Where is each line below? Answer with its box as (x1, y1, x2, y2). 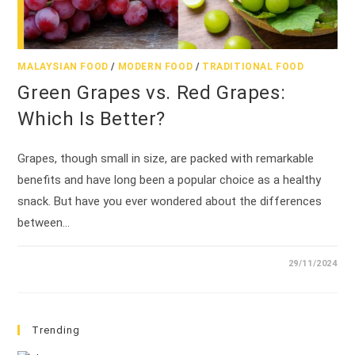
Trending (32, 323, 81, 336)
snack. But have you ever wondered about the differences (17, 193, 323, 208)
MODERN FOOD (117, 60, 193, 72)
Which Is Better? (17, 107, 166, 130)
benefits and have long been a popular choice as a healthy (17, 172, 322, 187)
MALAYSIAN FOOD (17, 60, 109, 72)
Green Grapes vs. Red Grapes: (17, 81, 286, 104)
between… (17, 215, 71, 230)
